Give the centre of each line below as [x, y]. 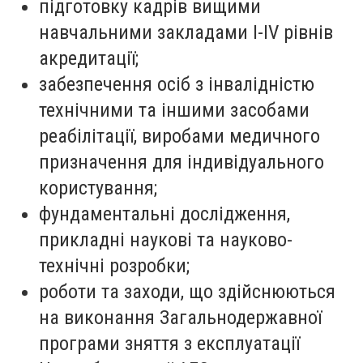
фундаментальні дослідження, [164, 214]
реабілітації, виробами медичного [179, 136]
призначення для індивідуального [181, 162]
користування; [98, 188]
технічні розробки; [114, 265]
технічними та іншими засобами [174, 110]
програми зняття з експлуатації [169, 343]
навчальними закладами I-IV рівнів [186, 32]
